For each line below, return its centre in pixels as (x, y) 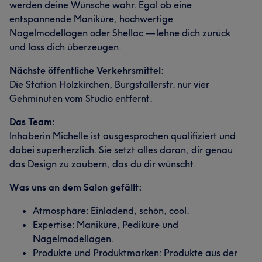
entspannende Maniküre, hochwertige (91, 19)
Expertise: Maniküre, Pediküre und (106, 225)
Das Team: (32, 122)
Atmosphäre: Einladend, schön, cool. (111, 211)
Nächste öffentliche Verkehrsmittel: (87, 70)
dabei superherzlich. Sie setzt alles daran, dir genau (121, 150)
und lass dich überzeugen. (65, 47)
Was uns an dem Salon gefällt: (76, 187)
